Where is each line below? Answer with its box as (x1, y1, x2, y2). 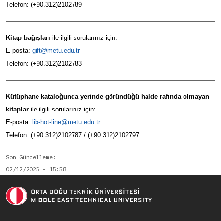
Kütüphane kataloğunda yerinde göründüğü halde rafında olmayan (6, 93, 209, 100)
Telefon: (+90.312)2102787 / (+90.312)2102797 (6, 131, 139, 139)
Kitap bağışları (6, 34, 52, 41)
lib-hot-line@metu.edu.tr (32, 118, 100, 126)
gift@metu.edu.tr (32, 47, 80, 54)
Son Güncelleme (6, 153, 53, 161)
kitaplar (6, 106, 31, 113)
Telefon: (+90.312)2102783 (6, 60, 82, 67)
